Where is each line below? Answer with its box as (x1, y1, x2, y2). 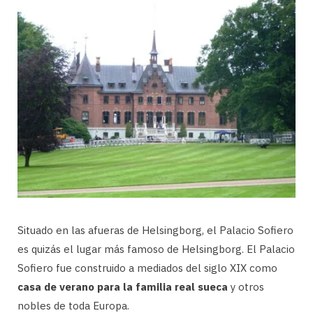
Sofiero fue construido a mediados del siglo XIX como (17, 261, 277, 275)
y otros (231, 280, 264, 294)
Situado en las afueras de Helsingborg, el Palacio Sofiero (17, 224, 293, 238)
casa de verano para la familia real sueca (17, 280, 231, 294)
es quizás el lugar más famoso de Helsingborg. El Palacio (17, 242, 295, 256)
